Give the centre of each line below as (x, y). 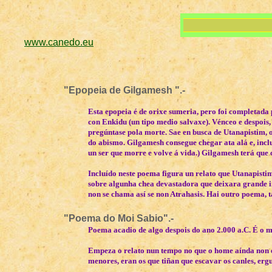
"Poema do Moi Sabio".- (119, 218)
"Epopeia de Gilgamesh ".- (125, 90)
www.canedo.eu (59, 42)
